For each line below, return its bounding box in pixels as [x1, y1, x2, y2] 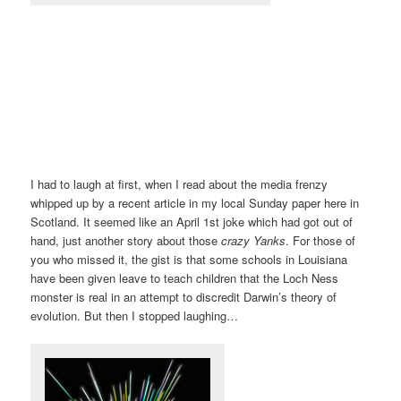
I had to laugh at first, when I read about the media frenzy [30, 175, 328, 193]
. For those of [286, 232, 356, 250]
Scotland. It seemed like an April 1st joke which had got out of [30, 213, 354, 231]
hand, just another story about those [30, 232, 222, 250]
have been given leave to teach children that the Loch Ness [30, 269, 339, 287]
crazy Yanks [221, 232, 286, 250]
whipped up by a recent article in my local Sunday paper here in [30, 194, 360, 212]
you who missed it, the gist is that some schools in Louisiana [30, 251, 348, 269]
